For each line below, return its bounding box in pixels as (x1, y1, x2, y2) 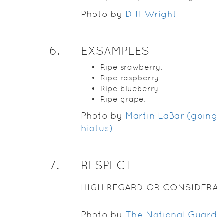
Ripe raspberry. (100, 73, 161, 82)
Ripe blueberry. (100, 84, 160, 93)
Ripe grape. (100, 94, 146, 104)
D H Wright (125, 9, 177, 19)
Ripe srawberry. (100, 62, 162, 72)
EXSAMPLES (80, 44, 149, 57)
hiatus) (80, 123, 113, 133)
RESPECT (80, 158, 133, 171)
